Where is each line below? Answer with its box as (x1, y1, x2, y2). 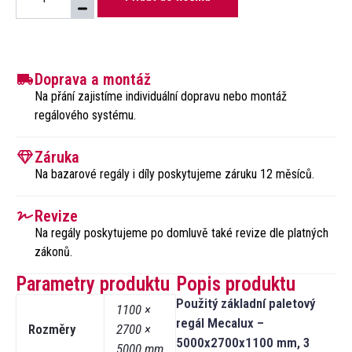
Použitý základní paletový (176, 295, 315, 312)
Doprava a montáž (34, 70, 151, 90)
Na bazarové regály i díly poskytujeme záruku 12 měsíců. (34, 167, 314, 182)
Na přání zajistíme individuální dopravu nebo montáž (34, 89, 287, 104)
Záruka (34, 148, 79, 167)
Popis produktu (176, 273, 295, 296)
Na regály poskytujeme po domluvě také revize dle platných (34, 225, 328, 241)
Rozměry (28, 321, 75, 338)
